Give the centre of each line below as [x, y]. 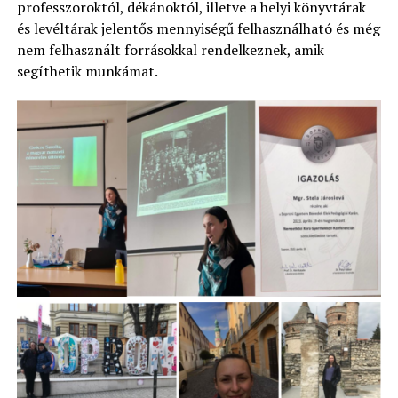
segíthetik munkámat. [87, 71]
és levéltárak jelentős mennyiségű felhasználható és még [198, 28]
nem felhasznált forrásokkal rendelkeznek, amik [170, 50]
